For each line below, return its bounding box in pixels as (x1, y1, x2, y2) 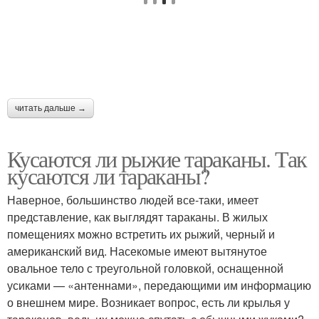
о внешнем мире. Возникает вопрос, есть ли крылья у (7, 294, 290, 311)
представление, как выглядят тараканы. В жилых (7, 209, 268, 226)
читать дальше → (15, 103, 86, 114)
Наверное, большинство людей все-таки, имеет (7, 192, 258, 209)
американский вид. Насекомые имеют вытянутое (7, 243, 267, 260)
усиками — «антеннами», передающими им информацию (7, 277, 311, 294)
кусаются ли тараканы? (7, 160, 209, 192)
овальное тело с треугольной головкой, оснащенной (7, 260, 283, 277)
